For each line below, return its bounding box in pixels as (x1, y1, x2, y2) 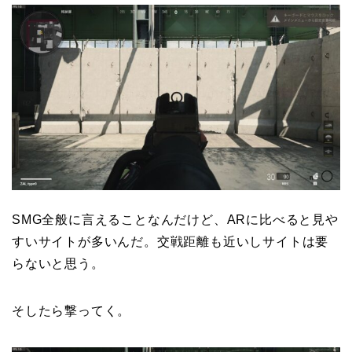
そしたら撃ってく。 (12, 303, 131, 317)
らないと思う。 (12, 256, 104, 270)
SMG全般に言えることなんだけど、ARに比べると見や (12, 212, 339, 226)
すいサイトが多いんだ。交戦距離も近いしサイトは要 (12, 234, 329, 248)
